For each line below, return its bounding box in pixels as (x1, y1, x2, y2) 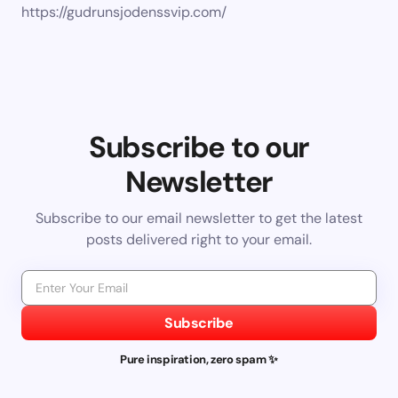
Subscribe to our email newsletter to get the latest (36, 209, 362, 228)
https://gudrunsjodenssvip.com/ (21, 3, 227, 22)
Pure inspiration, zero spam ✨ (120, 352, 278, 368)
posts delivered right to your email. (86, 230, 312, 250)
